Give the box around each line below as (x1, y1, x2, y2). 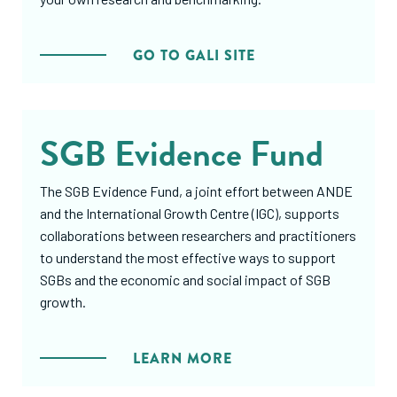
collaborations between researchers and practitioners (40, 227, 356, 244)
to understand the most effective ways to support (40, 249, 336, 266)
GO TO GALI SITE (133, 45, 255, 66)
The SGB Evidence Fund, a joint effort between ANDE (40, 183, 353, 199)
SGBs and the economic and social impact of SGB (40, 271, 331, 288)
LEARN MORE (133, 348, 232, 369)
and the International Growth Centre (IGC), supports (40, 205, 339, 222)
